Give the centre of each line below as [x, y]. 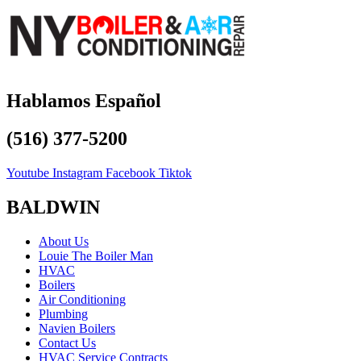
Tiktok [175, 172]
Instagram [77, 172]
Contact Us [67, 342]
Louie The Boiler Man [96, 255]
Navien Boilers [77, 328]
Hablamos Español [84, 100]
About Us [64, 241]
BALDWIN [53, 207]
